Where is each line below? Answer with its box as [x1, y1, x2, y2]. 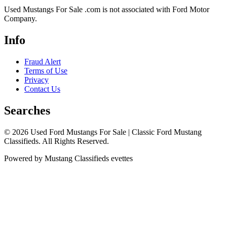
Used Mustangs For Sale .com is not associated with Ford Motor [4, 5, 209, 14]
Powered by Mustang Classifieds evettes [4, 154, 133, 163]
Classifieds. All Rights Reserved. [4, 137, 109, 146]
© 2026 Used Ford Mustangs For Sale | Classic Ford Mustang [4, 128, 202, 137]
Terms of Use [24, 66, 67, 75]
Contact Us [24, 85, 60, 94]
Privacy [24, 75, 49, 85]
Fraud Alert [24, 57, 61, 66]
